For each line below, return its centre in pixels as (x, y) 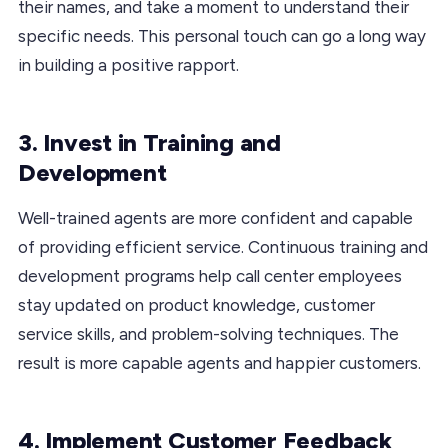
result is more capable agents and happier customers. (219, 362)
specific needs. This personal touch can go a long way (222, 35)
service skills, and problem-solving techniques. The (208, 333)
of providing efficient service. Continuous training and (223, 246)
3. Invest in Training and (149, 142)
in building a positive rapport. (128, 64)
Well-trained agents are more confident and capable (215, 217)
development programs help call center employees (210, 275)
